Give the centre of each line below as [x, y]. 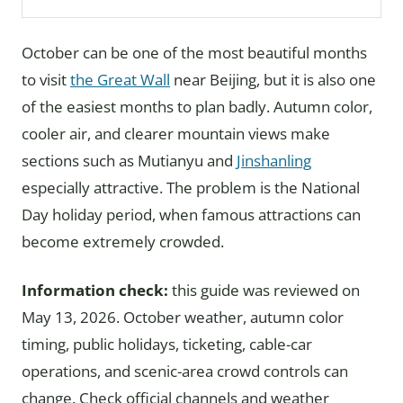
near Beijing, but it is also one [273, 80]
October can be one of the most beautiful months [194, 53]
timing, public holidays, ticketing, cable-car [167, 344]
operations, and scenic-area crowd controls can [185, 371]
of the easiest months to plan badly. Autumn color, [197, 107]
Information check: [95, 290]
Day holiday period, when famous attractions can [191, 215]
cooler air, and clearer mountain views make [176, 134]
